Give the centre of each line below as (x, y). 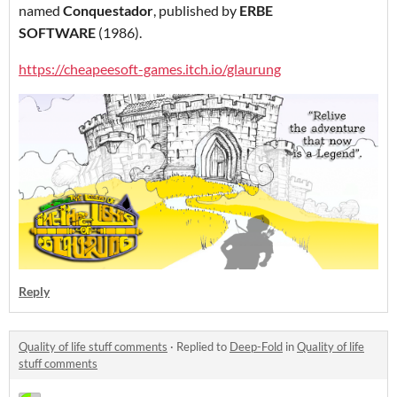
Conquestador (108, 11)
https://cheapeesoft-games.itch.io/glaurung (150, 69)
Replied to (203, 347)
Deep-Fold (256, 347)
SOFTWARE (57, 33)
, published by (196, 11)
